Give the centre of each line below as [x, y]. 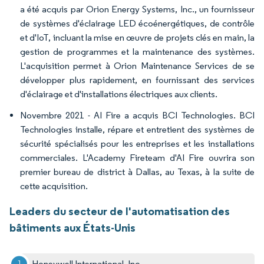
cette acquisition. [54, 186]
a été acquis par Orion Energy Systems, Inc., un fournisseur [137, 9]
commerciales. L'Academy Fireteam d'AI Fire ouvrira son [137, 158]
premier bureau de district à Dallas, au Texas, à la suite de [137, 172]
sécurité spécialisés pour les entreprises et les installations [137, 144]
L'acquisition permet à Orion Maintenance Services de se [137, 66]
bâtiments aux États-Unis [72, 228]
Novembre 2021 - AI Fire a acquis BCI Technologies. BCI [137, 115]
